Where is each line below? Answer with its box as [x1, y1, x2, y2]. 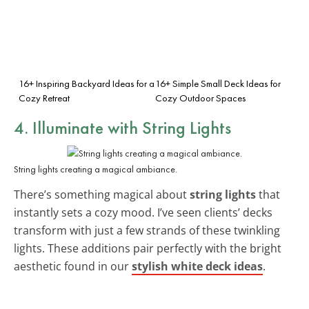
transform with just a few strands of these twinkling [14, 222, 280, 238]
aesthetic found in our [14, 258, 132, 274]
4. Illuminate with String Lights [14, 115, 231, 139]
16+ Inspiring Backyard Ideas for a [19, 77, 154, 90]
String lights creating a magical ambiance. [14, 162, 177, 175]
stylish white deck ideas [132, 258, 263, 274]
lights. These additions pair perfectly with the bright [14, 240, 281, 256]
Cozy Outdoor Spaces [155, 91, 246, 104]
